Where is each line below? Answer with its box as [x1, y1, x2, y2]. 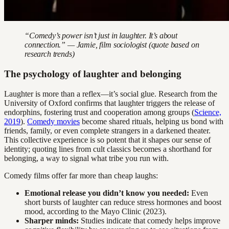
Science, [194, 107, 221, 117]
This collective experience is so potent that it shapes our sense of [4, 135, 211, 144]
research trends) [25, 50, 75, 59]
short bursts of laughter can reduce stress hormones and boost [25, 197, 221, 207]
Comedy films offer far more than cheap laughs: [4, 171, 158, 180]
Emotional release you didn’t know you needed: [25, 188, 189, 197]
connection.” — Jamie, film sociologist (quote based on [25, 40, 199, 50]
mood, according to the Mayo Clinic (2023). [25, 207, 167, 216]
